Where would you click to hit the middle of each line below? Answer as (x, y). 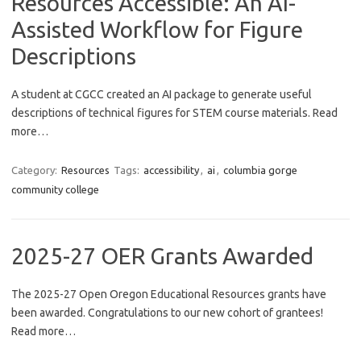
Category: (35, 170)
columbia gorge (260, 170)
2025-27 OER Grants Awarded (162, 256)
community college (55, 190)
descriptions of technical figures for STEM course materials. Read (174, 113)
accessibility (171, 170)
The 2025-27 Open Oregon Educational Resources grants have (169, 295)
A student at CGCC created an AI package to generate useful (162, 95)
